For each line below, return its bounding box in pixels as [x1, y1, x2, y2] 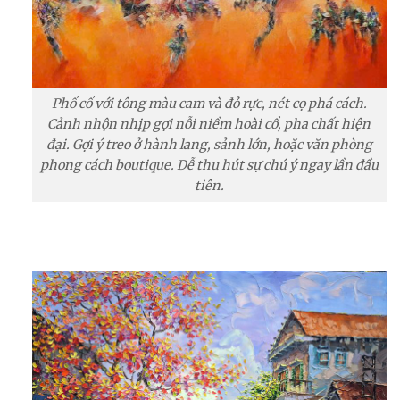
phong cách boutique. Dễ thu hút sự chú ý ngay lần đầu [39, 157, 379, 174]
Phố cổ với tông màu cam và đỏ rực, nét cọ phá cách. [51, 96, 367, 112]
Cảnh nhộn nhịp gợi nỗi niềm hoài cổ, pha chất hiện [47, 116, 371, 133]
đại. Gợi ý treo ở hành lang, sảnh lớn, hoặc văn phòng [46, 137, 372, 154]
